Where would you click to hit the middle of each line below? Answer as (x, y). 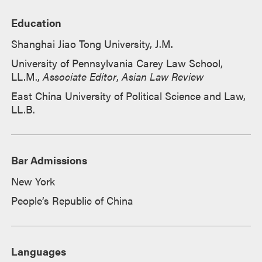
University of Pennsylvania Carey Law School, (117, 63)
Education (37, 22)
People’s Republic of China (73, 200)
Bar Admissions (49, 160)
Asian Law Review (163, 76)
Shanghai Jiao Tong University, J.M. (92, 43)
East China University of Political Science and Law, (129, 95)
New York (33, 181)
